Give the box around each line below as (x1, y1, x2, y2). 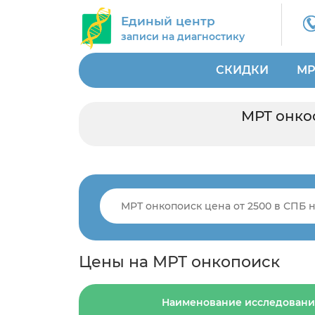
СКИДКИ (216, 63, 269, 77)
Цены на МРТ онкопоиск (79, 252, 280, 271)
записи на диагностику (121, 30, 245, 43)
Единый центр (121, 14, 215, 28)
